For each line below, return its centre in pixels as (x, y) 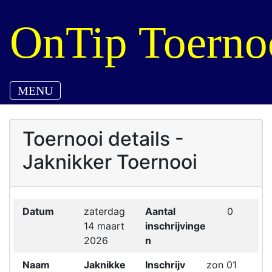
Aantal (160, 211)
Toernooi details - (103, 139)
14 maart (104, 226)
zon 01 (222, 265)
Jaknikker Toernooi (110, 162)
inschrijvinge (175, 226)
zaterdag (104, 211)
